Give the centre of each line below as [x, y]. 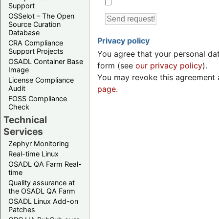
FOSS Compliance [38, 98]
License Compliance [41, 80]
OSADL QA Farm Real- [45, 164]
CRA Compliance [36, 43]
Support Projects [36, 51]
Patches [22, 209]
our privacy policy [169, 66]
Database [24, 32]
